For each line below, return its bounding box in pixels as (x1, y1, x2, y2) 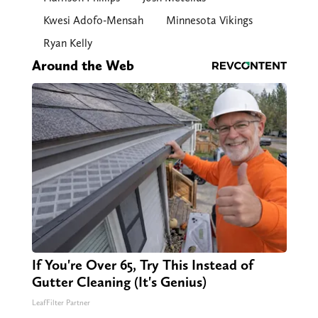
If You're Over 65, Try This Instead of (31, 256, 253, 274)
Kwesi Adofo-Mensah (43, 13, 143, 28)
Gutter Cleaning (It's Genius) (31, 273, 207, 291)
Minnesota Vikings (165, 13, 253, 28)
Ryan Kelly (43, 36, 92, 50)
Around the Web (31, 57, 134, 75)
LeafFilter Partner (31, 298, 90, 308)
